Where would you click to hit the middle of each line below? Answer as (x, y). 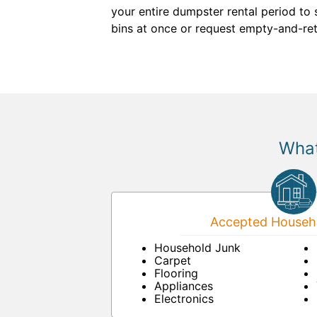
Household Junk (197, 248)
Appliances (184, 286)
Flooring (176, 273)
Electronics (184, 299)
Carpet (173, 260)
